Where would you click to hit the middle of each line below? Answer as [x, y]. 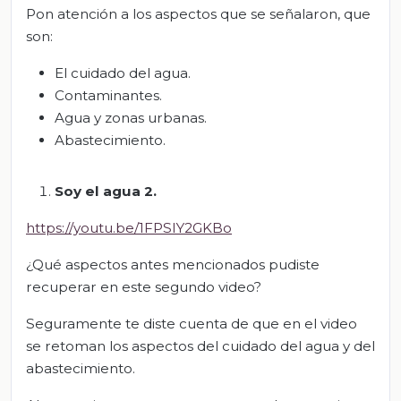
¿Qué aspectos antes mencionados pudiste [173, 264]
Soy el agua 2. [106, 191]
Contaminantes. [108, 95]
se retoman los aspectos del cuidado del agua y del [200, 346]
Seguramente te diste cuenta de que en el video [192, 323]
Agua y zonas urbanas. [131, 117]
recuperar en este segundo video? [144, 286]
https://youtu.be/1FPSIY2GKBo [129, 227]
